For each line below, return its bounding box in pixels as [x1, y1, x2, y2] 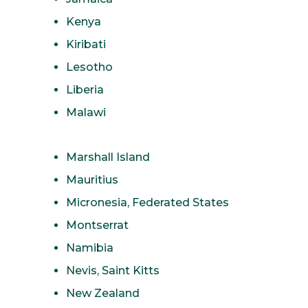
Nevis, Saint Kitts [66, 263, 159, 277]
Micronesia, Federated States [66, 195, 229, 209]
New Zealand [66, 286, 140, 300]
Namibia [66, 241, 113, 254]
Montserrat [66, 218, 129, 232]
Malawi [66, 105, 106, 119]
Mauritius [66, 173, 118, 186]
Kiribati [66, 37, 106, 51]
